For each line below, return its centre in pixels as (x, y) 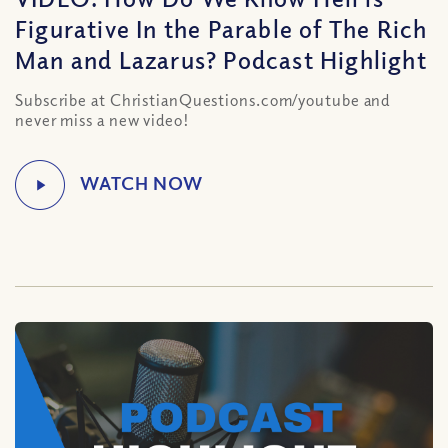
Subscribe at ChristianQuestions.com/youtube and (203, 100)
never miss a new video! (102, 120)
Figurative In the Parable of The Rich (221, 28)
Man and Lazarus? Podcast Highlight (221, 59)
